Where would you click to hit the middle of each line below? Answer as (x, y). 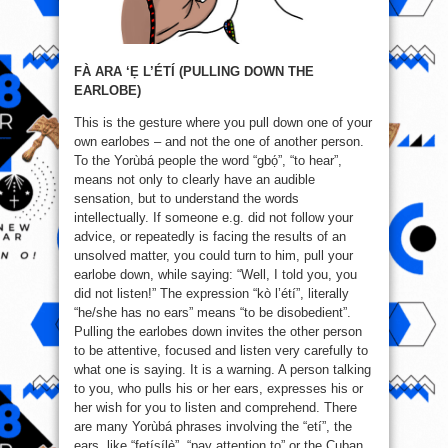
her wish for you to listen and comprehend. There (215, 408)
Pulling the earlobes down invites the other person (218, 332)
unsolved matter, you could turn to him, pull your (213, 256)
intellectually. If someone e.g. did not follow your (213, 218)
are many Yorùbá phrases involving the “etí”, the (213, 427)
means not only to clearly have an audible (194, 180)
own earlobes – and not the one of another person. (219, 142)
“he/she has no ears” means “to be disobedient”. (212, 313)
